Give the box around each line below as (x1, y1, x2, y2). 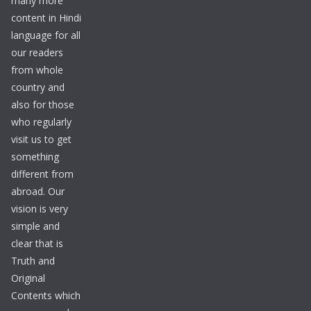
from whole (11, 63, 63, 77)
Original (11, 271, 45, 285)
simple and (11, 219, 60, 233)
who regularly (11, 115, 72, 129)
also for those (11, 98, 74, 112)
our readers (11, 46, 63, 60)
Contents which (11, 289, 81, 303)
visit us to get (11, 133, 72, 146)
